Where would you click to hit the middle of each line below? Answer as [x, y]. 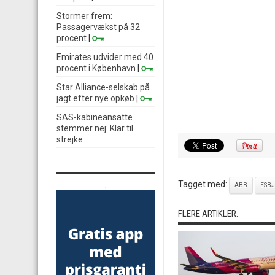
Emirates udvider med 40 [105, 57]
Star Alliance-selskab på [103, 87]
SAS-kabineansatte [95, 117]
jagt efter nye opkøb [95, 98]
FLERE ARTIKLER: [208, 214]
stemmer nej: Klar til [95, 128]
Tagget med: [203, 184]
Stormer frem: [84, 16]
